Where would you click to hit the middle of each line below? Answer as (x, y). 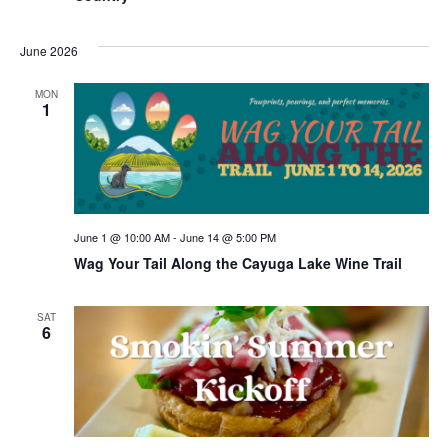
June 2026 (48, 50)
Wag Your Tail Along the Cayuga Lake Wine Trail (237, 262)
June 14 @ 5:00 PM (227, 236)
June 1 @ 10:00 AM (121, 236)
